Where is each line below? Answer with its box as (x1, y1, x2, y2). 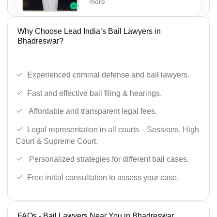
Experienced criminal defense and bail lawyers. (27, 70, 189, 79)
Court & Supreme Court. (15, 137, 98, 145)
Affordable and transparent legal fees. (27, 107, 157, 116)
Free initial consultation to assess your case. (27, 173, 179, 182)
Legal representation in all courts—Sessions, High (27, 125, 199, 134)
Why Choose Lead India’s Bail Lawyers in (17, 27, 161, 36)
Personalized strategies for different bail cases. (27, 155, 189, 164)
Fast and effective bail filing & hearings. (27, 89, 162, 97)
